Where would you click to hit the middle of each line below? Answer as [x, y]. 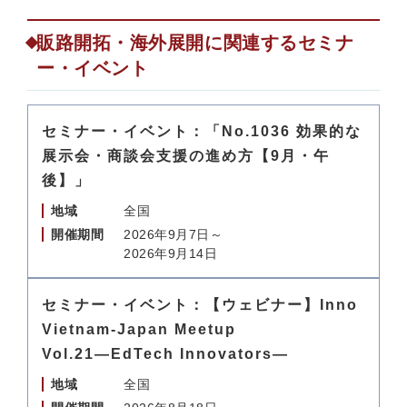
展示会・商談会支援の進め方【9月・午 [186, 156]
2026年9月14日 [171, 253]
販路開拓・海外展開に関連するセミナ [195, 43]
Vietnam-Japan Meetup [139, 329]
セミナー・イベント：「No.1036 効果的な [202, 131]
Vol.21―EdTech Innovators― [165, 354]
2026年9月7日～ [174, 234]
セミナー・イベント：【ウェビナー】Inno [200, 305]
